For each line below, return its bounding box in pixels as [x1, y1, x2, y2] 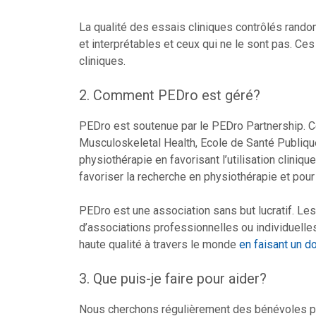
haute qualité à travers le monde [79, 238, 239, 251]
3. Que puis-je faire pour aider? [79, 270, 267, 287]
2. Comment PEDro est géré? [79, 87, 260, 104]
